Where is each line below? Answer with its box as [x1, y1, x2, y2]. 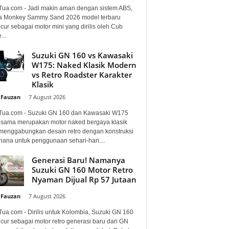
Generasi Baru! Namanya [31, 154, 125, 165]
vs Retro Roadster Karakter [31, 69, 132, 80]
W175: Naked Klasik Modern [31, 59, 136, 70]
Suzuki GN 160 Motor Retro [31, 164, 133, 175]
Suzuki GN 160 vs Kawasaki [31, 50, 133, 60]
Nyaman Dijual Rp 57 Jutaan [31, 174, 136, 185]
